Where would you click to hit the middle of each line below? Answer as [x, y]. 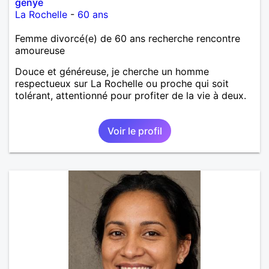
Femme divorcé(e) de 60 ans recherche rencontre [128, 38]
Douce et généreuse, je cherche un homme [112, 71]
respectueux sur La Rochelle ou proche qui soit [122, 83]
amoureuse [40, 50]
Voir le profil [134, 131]
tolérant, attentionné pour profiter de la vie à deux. [131, 95]
